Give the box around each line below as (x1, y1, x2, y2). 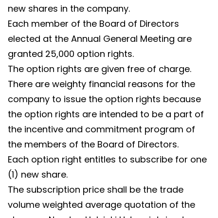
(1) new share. (8, 168, 68, 181)
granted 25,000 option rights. (8, 48, 134, 60)
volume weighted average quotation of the (8, 199, 195, 211)
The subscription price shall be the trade (8, 183, 183, 196)
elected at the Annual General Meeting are (8, 33, 192, 45)
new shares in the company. (8, 2, 130, 15)
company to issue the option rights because (8, 93, 201, 105)
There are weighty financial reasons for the (8, 78, 195, 90)
